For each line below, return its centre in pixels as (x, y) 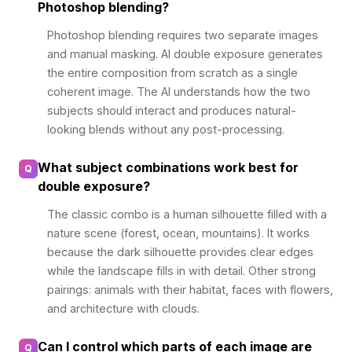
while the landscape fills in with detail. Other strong (181, 270)
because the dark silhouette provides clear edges (180, 251)
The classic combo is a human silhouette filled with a (187, 214)
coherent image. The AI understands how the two (179, 91)
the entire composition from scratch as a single (172, 72)
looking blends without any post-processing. (166, 129)
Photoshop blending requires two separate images (183, 35)
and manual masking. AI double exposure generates (185, 53)
